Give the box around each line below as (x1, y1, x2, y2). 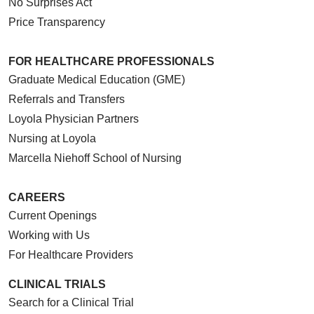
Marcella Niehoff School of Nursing (8, 151, 182, 164)
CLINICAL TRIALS (8, 278, 106, 290)
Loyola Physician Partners (8, 112, 139, 125)
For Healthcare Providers (8, 248, 133, 261)
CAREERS (8, 191, 65, 203)
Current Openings (8, 209, 97, 221)
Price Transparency (8, 15, 105, 28)
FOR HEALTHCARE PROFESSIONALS (8, 55, 214, 67)
